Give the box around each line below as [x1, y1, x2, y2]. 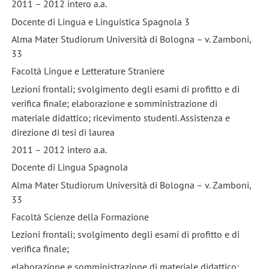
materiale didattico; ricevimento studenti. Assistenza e [11, 111, 230, 124]
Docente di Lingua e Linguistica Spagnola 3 [11, 15, 190, 28]
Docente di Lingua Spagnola [11, 161, 128, 174]
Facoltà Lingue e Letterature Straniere [11, 65, 165, 77]
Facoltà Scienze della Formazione [11, 210, 149, 223]
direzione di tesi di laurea [11, 125, 115, 138]
